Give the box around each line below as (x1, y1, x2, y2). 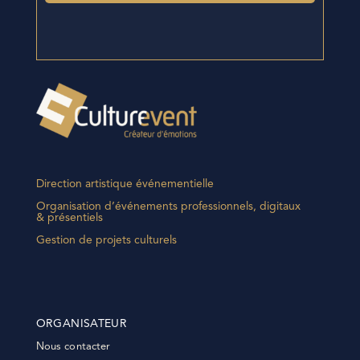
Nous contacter (35, 341, 111, 352)
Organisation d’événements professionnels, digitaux (35, 200, 301, 212)
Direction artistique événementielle (35, 178, 214, 190)
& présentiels (35, 211, 103, 223)
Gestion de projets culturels (35, 234, 177, 246)
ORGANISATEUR (35, 317, 127, 329)
